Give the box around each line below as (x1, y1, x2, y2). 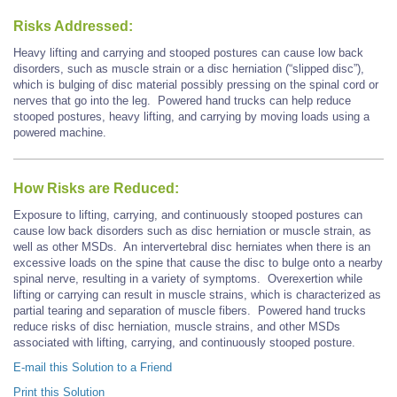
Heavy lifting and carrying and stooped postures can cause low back (13, 46, 363, 60)
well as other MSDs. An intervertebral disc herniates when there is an (13, 239, 370, 253)
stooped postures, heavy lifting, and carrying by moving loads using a (13, 110, 370, 124)
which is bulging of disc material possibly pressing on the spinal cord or (13, 78, 378, 92)
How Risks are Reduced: (13, 180, 179, 196)
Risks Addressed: (13, 19, 133, 35)
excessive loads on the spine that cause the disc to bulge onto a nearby (13, 255, 383, 269)
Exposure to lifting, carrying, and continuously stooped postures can (13, 207, 362, 222)
